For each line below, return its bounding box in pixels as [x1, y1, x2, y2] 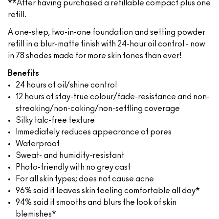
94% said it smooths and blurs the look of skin [16, 198, 176, 206]
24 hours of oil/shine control [16, 81, 117, 89]
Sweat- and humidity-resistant [16, 152, 124, 159]
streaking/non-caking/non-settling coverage [16, 105, 180, 112]
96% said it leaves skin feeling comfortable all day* [16, 187, 200, 195]
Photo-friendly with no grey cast [16, 163, 131, 171]
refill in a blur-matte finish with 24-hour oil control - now [8, 40, 205, 48]
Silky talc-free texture [16, 116, 95, 124]
